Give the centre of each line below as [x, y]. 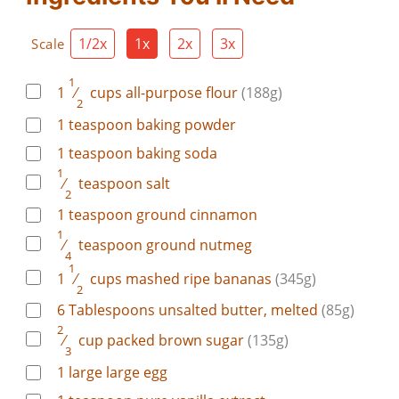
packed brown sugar [175, 341]
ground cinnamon [195, 215]
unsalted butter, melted [238, 310]
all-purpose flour [182, 93]
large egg [135, 372]
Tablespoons [112, 310]
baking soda [175, 153]
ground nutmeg [197, 245]
